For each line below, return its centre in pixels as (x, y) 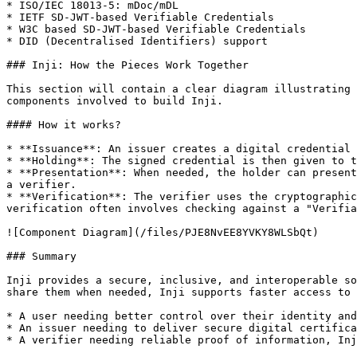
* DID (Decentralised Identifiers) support (137, 41)
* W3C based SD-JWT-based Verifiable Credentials (156, 29)
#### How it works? (64, 125)
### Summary (41, 256)
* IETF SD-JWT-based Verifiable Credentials (140, 17)
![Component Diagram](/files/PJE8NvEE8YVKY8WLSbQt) (163, 232)
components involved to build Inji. (115, 101)
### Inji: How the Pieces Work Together (127, 65)
